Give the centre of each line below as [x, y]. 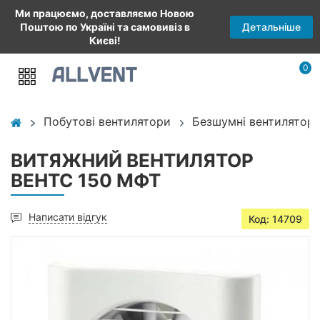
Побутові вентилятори [107, 121]
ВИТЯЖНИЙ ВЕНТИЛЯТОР [132, 160]
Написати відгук [68, 217]
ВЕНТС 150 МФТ [86, 180]
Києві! [105, 40]
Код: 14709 [275, 219]
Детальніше [271, 26]
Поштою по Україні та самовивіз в [105, 27]
